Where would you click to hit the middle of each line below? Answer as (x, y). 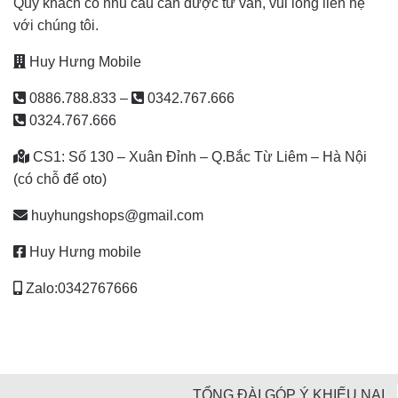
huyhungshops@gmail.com (115, 216)
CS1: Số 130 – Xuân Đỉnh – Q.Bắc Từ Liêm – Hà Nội (198, 157)
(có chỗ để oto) (60, 179)
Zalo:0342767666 (80, 289)
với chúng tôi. (56, 26)
